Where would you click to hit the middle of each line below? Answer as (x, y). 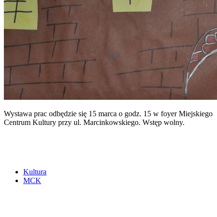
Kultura (35, 171)
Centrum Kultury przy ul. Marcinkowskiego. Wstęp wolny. (94, 122)
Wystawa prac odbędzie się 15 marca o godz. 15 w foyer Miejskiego (108, 113)
